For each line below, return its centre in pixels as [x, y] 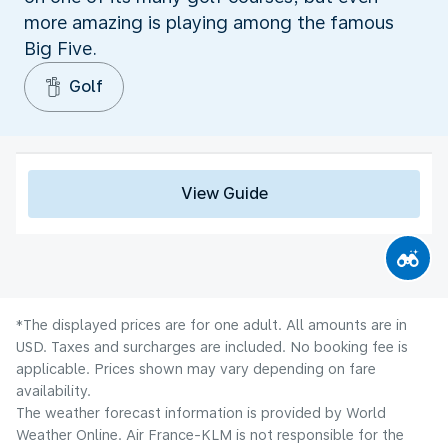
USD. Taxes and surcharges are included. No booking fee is [212, 346]
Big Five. [60, 48]
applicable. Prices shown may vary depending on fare [196, 368]
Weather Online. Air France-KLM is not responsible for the [210, 434]
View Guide [224, 193]
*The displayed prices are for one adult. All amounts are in [211, 324]
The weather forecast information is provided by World [201, 412]
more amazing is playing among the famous [209, 22]
